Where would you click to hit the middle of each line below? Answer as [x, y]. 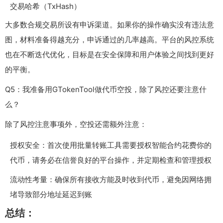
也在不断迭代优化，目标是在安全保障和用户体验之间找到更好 [110, 55]
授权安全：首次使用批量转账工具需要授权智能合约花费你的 [111, 145]
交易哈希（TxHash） [46, 6]
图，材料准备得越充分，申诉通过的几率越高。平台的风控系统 [110, 40]
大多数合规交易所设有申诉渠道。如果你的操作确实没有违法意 [110, 25]
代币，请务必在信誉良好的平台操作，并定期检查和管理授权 [111, 160]
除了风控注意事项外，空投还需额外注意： [76, 124]
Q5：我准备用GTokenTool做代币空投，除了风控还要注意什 [106, 90]
